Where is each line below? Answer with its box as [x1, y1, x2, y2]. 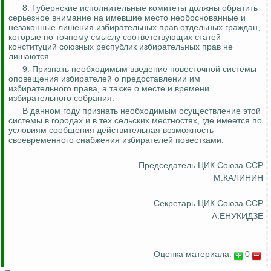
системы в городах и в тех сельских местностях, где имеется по [8, 116, 262, 126]
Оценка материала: [154, 249, 232, 260]
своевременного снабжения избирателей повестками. [8, 135, 224, 145]
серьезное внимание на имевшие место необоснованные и [8, 13, 246, 23]
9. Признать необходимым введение [22, 64, 170, 74]
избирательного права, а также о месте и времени [8, 83, 209, 94]
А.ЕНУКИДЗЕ [212, 211, 263, 221]
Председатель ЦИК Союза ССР [139, 160, 263, 171]
